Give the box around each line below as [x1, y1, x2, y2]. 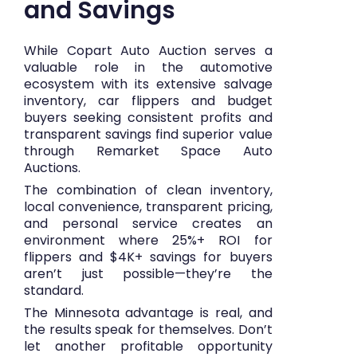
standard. [24, 280, 84, 300]
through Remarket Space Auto [24, 141, 273, 160]
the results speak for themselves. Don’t [24, 320, 273, 339]
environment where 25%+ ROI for [24, 230, 273, 249]
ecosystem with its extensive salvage [24, 74, 273, 93]
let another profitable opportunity [24, 336, 273, 355]
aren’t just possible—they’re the [24, 264, 273, 283]
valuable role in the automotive [24, 57, 273, 76]
